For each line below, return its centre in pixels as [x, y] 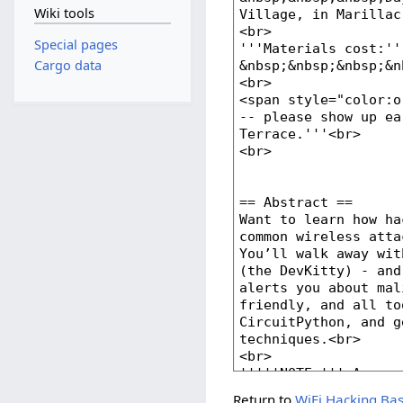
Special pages [76, 44]
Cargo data [67, 66]
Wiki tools [64, 13]
